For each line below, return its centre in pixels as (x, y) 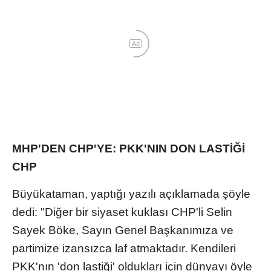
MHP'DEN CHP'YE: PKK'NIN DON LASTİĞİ (129, 148)
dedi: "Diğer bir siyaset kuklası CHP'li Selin (122, 212)
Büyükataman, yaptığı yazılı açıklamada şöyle (131, 194)
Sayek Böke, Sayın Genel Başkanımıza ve (123, 230)
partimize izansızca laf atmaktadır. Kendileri (124, 248)
